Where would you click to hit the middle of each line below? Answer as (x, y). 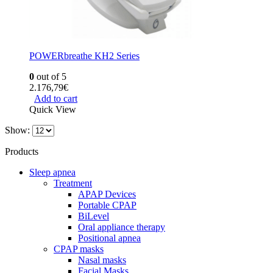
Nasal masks (102, 260)
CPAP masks (79, 249)
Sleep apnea (52, 172)
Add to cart (56, 98)
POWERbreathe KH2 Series (84, 56)
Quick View (53, 109)
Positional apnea (109, 238)
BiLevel (94, 216)
